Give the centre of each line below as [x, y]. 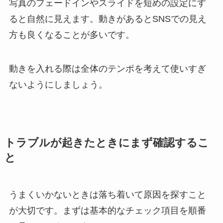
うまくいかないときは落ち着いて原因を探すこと [107, 195]
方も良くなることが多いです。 [71, 35]
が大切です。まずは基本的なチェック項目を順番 [107, 211]
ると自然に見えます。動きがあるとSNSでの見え [108, 19]
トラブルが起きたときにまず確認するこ [107, 143]
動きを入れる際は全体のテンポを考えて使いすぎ [107, 69]
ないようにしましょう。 [58, 85]
